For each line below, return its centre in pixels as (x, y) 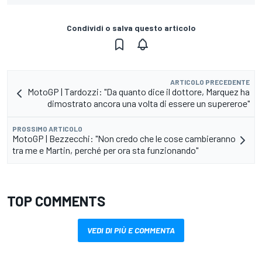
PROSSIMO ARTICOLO (47, 128)
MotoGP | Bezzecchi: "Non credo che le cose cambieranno (124, 138)
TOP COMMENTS (56, 201)
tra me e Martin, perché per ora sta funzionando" (105, 150)
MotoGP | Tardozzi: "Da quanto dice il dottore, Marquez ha (139, 91)
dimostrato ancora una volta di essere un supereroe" (149, 103)
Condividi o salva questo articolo (131, 27)
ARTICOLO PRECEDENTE (210, 82)
